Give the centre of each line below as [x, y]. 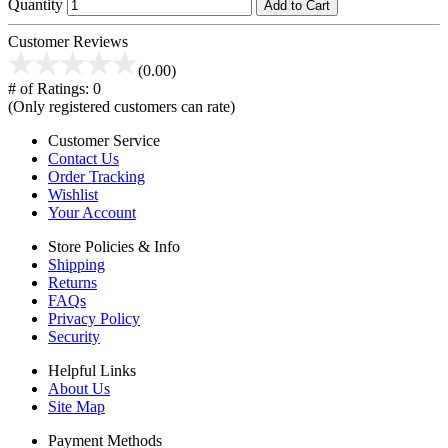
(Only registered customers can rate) [121, 106]
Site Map [76, 406]
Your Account [92, 212]
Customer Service [104, 140]
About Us [79, 388]
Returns [72, 282]
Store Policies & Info [114, 246]
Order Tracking [96, 176]
